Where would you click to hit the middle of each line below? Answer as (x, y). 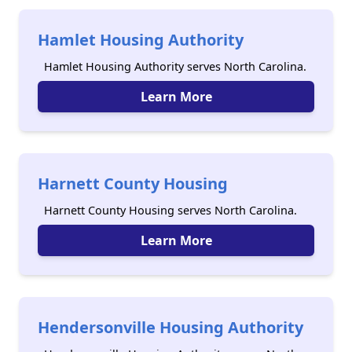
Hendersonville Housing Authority (170, 327)
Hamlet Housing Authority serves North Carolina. (175, 66)
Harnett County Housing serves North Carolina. (170, 210)
